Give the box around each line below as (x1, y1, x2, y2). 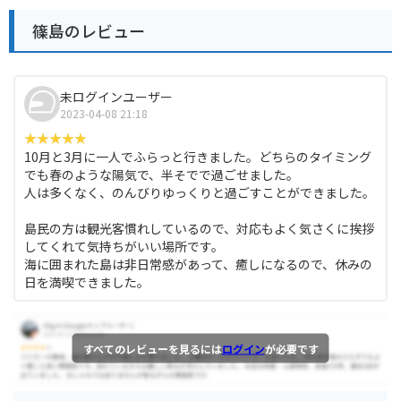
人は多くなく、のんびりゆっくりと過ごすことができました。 (24, 183, 375, 202)
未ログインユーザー (60, 87, 173, 106)
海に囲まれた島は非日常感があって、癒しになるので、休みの (24, 255, 372, 274)
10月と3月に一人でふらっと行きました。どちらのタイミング (24, 148, 371, 166)
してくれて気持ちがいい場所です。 (24, 237, 224, 256)
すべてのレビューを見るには (82, 340, 222, 356)
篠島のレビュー (32, 19, 145, 43)
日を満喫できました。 (24, 273, 149, 292)
